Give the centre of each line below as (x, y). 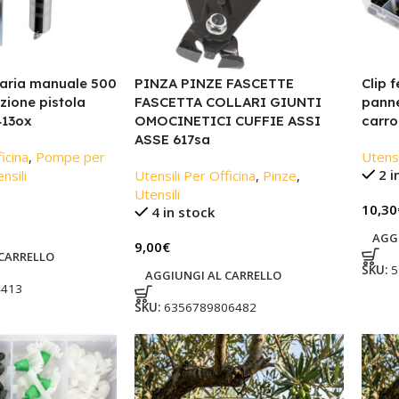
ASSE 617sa (172, 140)
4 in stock (183, 212)
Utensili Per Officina (195, 176)
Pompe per (70, 157)
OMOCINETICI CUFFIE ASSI (227, 121)
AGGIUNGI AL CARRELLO (213, 276)
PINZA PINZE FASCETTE (214, 84)
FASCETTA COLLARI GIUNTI (228, 102)
